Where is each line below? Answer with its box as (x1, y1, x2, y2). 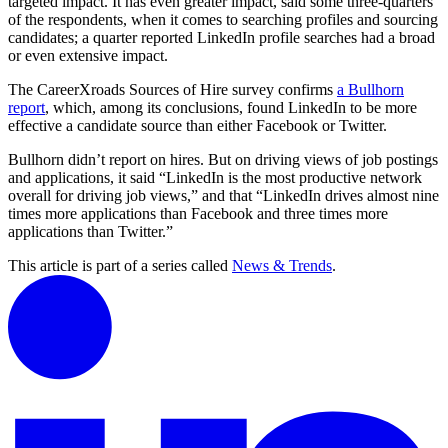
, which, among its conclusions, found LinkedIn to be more (45, 99, 417, 117)
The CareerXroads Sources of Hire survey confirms (8, 81, 337, 99)
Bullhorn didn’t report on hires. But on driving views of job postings (8, 151, 438, 169)
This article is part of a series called (8, 257, 228, 275)
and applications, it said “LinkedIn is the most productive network (8, 169, 422, 187)
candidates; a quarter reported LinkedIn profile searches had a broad (8, 29, 435, 47)
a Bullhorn (337, 81, 404, 99)
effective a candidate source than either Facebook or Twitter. (8, 117, 387, 135)
